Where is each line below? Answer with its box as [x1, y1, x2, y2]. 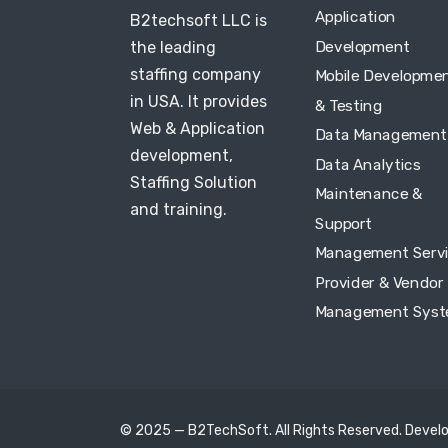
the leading [130, 38, 216, 57]
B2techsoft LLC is [130, 11, 267, 30]
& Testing [315, 96, 383, 115]
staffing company [130, 65, 261, 84]
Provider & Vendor [315, 273, 444, 292]
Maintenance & [315, 184, 423, 203]
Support [315, 214, 372, 233]
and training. [130, 200, 227, 219]
